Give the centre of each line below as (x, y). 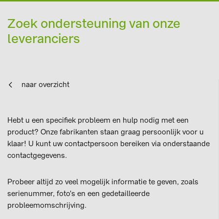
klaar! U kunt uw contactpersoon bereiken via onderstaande (109, 144)
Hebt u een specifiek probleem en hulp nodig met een (98, 120)
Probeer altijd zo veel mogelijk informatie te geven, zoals (103, 182)
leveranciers (44, 39)
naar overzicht (45, 85)
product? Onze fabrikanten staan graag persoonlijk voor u (106, 132)
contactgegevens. (37, 156)
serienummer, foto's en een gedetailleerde (78, 194)
